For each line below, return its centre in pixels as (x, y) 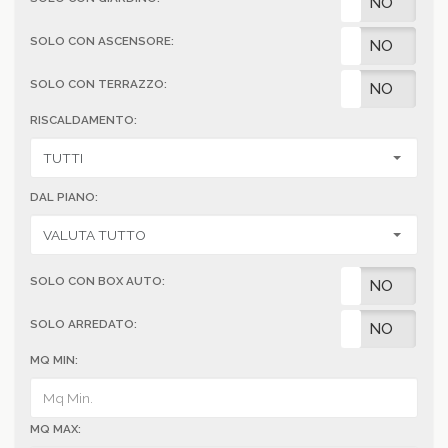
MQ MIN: (54, 360)
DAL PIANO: (64, 197)
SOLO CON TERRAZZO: (98, 84)
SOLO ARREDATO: (83, 324)
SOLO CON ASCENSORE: (102, 41)
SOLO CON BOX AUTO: (97, 281)
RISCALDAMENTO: (83, 120)
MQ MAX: (55, 429)
